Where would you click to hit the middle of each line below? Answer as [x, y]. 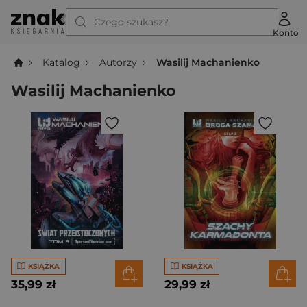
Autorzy [119, 62]
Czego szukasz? [131, 22]
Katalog [62, 62]
